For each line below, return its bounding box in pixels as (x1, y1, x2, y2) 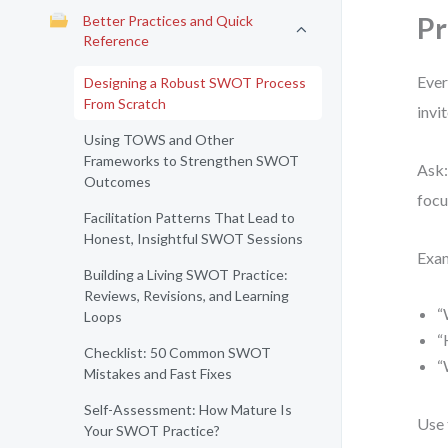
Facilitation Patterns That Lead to (84, 209, 295, 226)
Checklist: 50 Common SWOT (84, 344, 271, 361)
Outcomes (84, 173, 151, 190)
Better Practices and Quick (83, 12, 253, 29)
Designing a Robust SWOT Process (84, 74, 306, 91)
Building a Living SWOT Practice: (84, 266, 288, 283)
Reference (83, 32, 149, 49)
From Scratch (84, 95, 166, 112)
